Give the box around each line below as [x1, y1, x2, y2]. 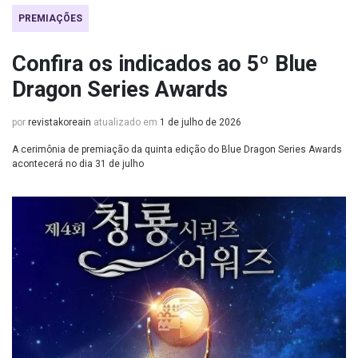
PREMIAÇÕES [18, 13, 82, 24]
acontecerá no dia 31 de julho [12, 158, 144, 169]
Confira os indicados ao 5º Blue [12, 51, 317, 77]
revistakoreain [28, 117, 91, 128]
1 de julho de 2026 [160, 117, 241, 128]
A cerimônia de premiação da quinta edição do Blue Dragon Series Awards [12, 144, 342, 155]
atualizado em [91, 117, 160, 128]
